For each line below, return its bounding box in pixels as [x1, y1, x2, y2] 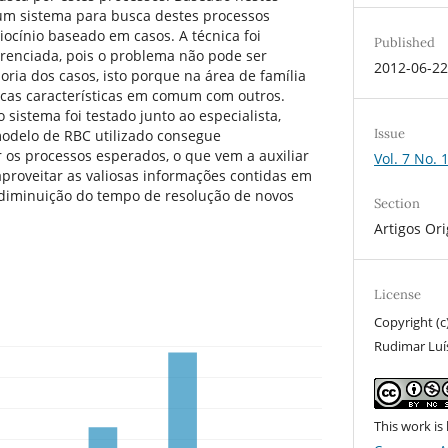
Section [374, 195, 421, 213]
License [374, 286, 422, 304]
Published [374, 34, 436, 52]
